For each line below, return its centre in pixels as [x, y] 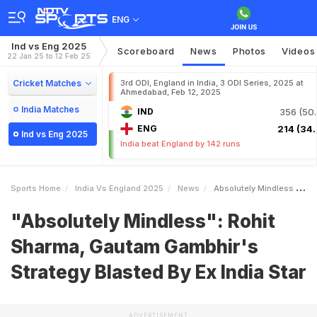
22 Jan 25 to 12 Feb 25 [49, 56]
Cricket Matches [47, 83]
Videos [299, 51]
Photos [249, 51]
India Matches [50, 109]
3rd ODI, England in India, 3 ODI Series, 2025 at [212, 83]
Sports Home [36, 188]
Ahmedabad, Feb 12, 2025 [171, 92]
